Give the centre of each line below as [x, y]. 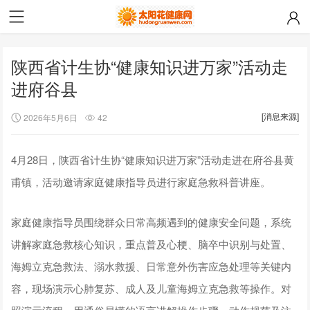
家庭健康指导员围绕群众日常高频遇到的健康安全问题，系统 [152, 221]
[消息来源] [280, 116]
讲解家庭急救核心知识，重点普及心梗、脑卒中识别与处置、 [152, 244]
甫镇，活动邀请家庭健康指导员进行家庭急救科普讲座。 [141, 181]
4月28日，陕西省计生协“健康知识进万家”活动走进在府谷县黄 [153, 159]
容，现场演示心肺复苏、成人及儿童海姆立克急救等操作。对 [152, 288]
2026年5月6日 [51, 117]
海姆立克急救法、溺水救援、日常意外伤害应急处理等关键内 [152, 266]
